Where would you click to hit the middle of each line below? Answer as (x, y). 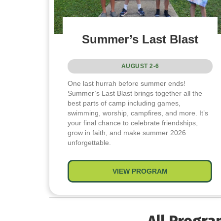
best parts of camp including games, (124, 103)
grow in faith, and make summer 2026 (127, 132)
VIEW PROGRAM (140, 171)
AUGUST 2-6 (140, 66)
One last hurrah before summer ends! (127, 83)
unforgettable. (90, 142)
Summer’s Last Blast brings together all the (135, 93)
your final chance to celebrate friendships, (133, 123)
